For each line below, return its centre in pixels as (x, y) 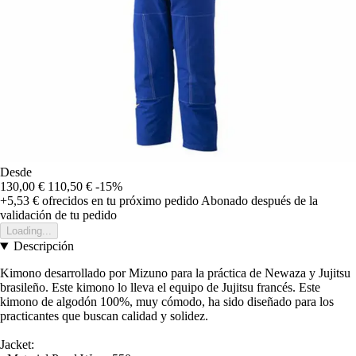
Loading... (29, 231)
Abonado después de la (259, 201)
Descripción (43, 246)
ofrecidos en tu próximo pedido (119, 201)
